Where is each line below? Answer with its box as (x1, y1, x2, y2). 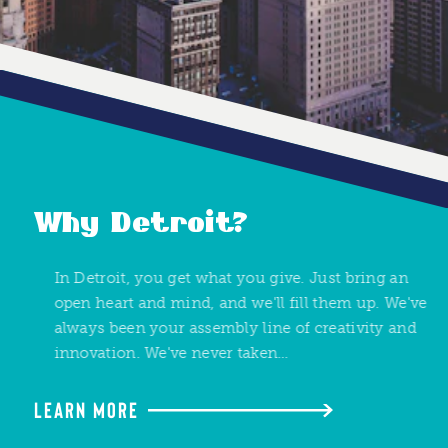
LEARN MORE (33, 396, 140, 422)
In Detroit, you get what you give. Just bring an (33, 269, 388, 287)
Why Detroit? (33, 210, 249, 238)
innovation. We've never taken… (33, 344, 269, 362)
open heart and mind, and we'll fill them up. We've (33, 294, 407, 312)
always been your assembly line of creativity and (33, 319, 396, 337)
